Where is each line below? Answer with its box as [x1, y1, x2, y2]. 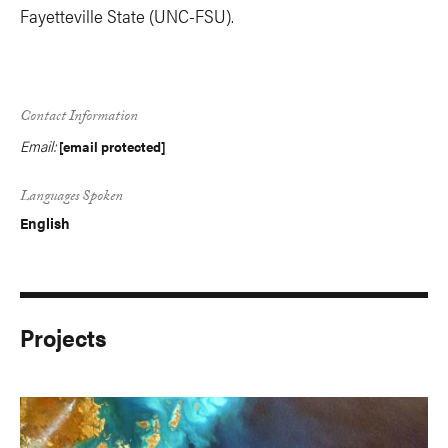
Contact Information [20, 105, 138, 131]
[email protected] [59, 136, 166, 156]
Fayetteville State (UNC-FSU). [20, 3, 234, 28]
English [20, 212, 70, 233]
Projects [20, 320, 107, 354]
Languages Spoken [20, 185, 123, 211]
